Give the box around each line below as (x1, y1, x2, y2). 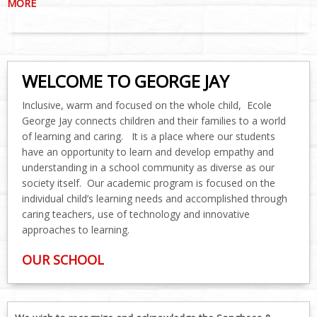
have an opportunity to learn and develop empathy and (22, 144, 274, 158)
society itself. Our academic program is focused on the (22, 175, 275, 190)
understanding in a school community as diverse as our (22, 160, 275, 174)
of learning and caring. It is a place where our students (22, 129, 275, 143)
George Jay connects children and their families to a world (22, 113, 286, 127)
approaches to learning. (22, 222, 129, 236)
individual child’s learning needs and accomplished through (22, 191, 287, 205)
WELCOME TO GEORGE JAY (22, 69, 229, 93)
